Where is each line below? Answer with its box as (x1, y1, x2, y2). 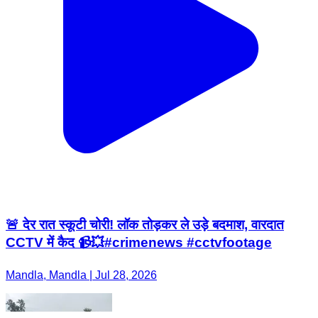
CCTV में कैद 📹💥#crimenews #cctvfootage (6, 235, 272, 251)
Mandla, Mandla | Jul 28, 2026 (6, 269, 157, 282)
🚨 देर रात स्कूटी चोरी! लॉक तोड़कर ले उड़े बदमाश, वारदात (6, 217, 284, 233)
